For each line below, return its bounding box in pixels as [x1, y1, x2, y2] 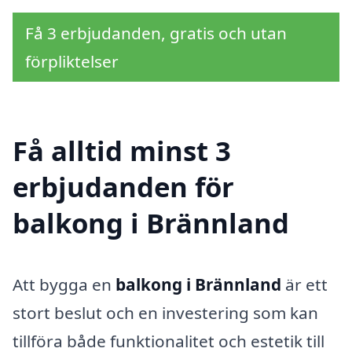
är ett [281, 273, 328, 295]
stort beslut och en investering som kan [13, 301, 318, 324]
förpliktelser [25, 50, 119, 73]
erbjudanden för [13, 167, 234, 205]
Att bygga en [13, 273, 115, 295]
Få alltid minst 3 [13, 131, 231, 169]
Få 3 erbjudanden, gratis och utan [25, 22, 287, 45]
